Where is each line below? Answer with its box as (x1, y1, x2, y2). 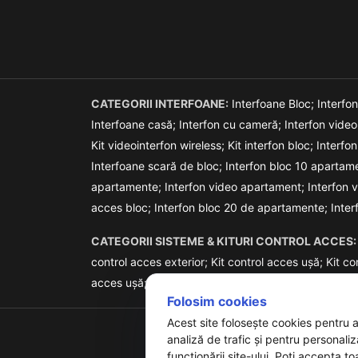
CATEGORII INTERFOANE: (91, 96, 229, 110)
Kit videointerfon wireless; (91, 137, 228, 152)
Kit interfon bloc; (228, 137, 316, 152)
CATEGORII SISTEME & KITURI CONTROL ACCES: (91, 233, 356, 248)
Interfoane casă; (91, 117, 179, 131)
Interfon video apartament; (165, 179, 308, 193)
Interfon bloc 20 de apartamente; (154, 200, 331, 214)
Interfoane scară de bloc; (91, 158, 225, 173)
